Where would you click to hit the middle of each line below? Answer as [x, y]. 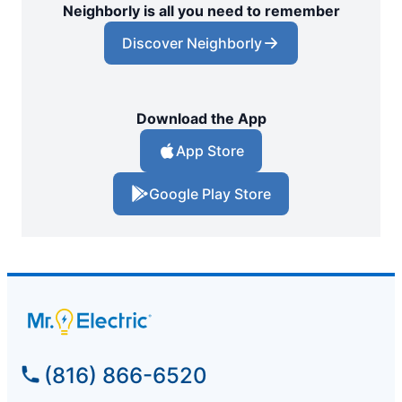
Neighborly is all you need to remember [201, 11]
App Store [210, 151]
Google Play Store [210, 194]
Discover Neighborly [192, 44]
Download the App [201, 119]
